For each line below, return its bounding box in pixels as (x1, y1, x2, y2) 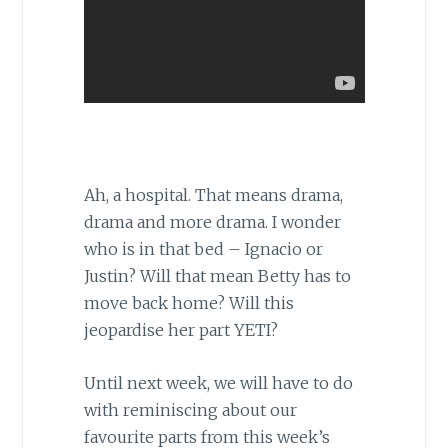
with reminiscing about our (83, 399, 297, 420)
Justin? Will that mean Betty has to (83, 265, 351, 286)
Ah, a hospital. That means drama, (83, 184, 343, 205)
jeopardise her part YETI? (83, 319, 278, 340)
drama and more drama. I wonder (83, 211, 341, 232)
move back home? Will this (83, 292, 294, 313)
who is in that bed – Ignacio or (83, 238, 323, 259)
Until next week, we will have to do (83, 372, 353, 393)
